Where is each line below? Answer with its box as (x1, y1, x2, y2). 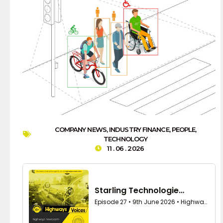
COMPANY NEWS (54, 125, 107, 133)
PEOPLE (171, 125, 196, 133)
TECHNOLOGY (104, 134, 148, 143)
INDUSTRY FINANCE (109, 125, 169, 133)
